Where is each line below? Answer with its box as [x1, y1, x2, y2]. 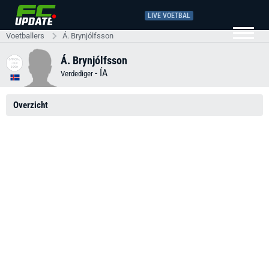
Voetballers [6, 31, 44, 40]
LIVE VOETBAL [148, 11, 190, 20]
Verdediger [61, 68, 95, 78]
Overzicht [13, 100, 48, 110]
